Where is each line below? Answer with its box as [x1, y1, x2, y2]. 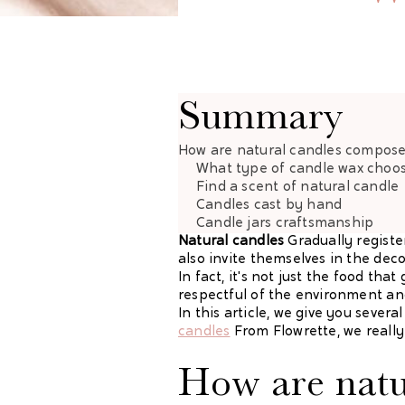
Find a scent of [196, 180, 301, 194]
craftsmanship [275, 216, 374, 231]
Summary [178, 91, 344, 138]
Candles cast [196, 198, 286, 212]
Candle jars [196, 216, 276, 231]
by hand [285, 198, 343, 212]
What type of [196, 162, 289, 176]
